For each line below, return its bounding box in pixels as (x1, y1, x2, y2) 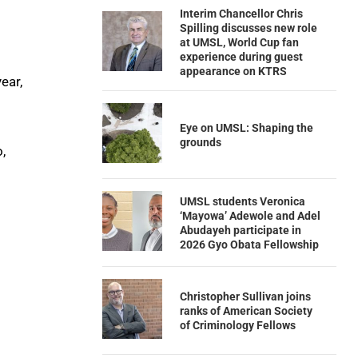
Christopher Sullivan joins (179, 289, 311, 303)
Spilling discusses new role (179, 22, 317, 34)
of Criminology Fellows (179, 318, 296, 332)
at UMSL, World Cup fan (179, 36, 299, 49)
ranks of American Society (179, 304, 312, 317)
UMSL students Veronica (179, 194, 305, 208)
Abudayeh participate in (179, 223, 301, 237)
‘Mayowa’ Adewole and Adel (179, 209, 320, 222)
